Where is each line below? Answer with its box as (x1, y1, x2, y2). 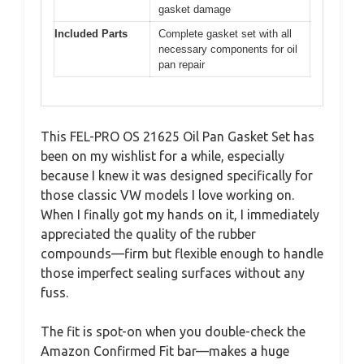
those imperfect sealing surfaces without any (41, 265, 305, 280)
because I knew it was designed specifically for (41, 167, 313, 183)
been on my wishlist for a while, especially (41, 148, 284, 163)
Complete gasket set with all (158, 28, 292, 41)
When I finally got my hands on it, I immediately (41, 206, 319, 222)
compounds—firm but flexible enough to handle (41, 245, 323, 261)
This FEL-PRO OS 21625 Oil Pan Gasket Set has (41, 128, 314, 144)
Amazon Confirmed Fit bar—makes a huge (41, 343, 289, 358)
